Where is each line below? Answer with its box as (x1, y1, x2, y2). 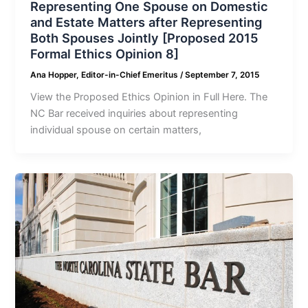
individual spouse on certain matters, (30, 124, 202, 137)
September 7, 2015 (185, 69, 260, 80)
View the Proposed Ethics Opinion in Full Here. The (30, 91, 268, 104)
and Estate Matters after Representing (30, 14, 263, 30)
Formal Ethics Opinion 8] (30, 45, 179, 61)
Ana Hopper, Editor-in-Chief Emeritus (30, 69, 181, 80)
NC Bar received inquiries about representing (30, 107, 239, 120)
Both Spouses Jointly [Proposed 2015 (30, 30, 259, 45)
